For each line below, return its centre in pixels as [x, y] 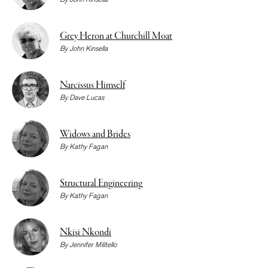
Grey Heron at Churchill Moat [116, 37]
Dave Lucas [87, 98]
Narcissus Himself [92, 86]
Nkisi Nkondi [86, 233]
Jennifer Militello [93, 245]
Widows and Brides [95, 135]
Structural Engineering [101, 184]
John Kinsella [89, 48]
